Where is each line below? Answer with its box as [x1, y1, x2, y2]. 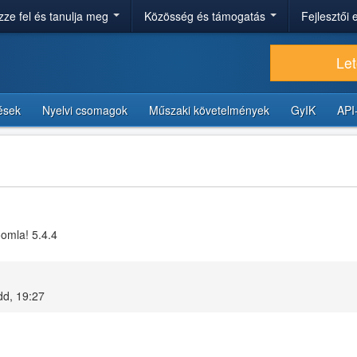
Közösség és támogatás [144, 8, 269, 24]
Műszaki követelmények [149, 102, 269, 118]
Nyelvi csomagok [42, 102, 127, 118]
